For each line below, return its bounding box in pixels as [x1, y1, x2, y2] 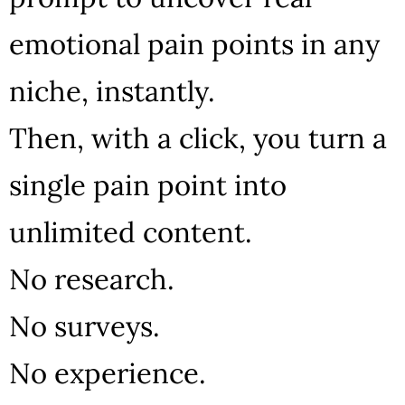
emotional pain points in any [9, 26, 380, 61]
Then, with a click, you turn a [9, 120, 387, 155]
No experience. [9, 355, 206, 391]
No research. [9, 261, 174, 297]
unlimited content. [9, 214, 252, 250]
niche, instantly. [9, 73, 215, 108]
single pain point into [9, 167, 287, 202]
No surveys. [9, 308, 160, 344]
